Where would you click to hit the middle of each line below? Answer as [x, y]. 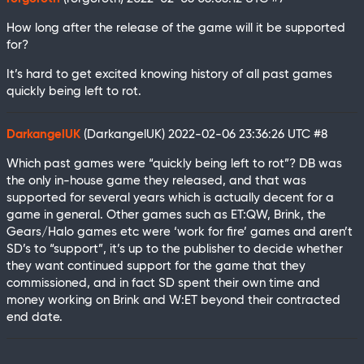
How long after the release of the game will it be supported [176, 28]
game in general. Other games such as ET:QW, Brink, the [166, 214]
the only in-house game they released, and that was [156, 180]
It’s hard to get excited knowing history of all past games [169, 74]
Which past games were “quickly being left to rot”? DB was [174, 163]
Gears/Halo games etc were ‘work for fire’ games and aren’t [180, 232]
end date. [35, 317]
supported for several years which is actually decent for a [170, 197]
